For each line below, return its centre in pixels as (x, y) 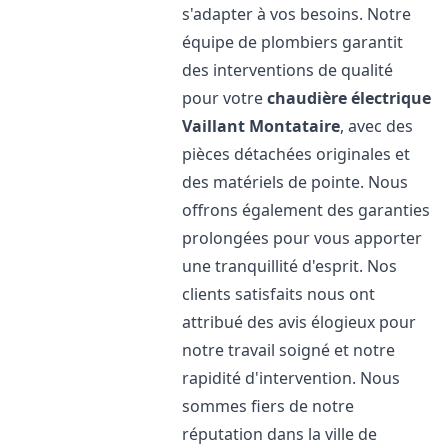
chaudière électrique (349, 98)
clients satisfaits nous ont (279, 294)
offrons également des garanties (306, 210)
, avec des (377, 126)
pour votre (225, 98)
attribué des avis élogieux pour (299, 322)
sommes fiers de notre (268, 406)
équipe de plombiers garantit (293, 42)
